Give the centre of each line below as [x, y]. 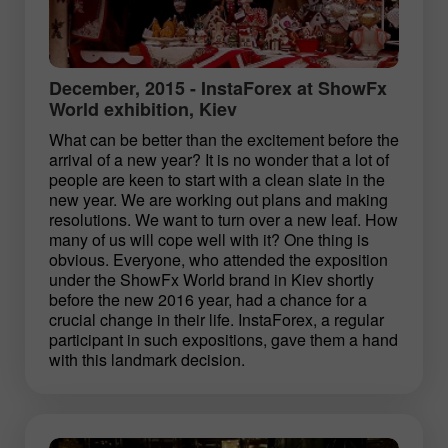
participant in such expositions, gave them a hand [223, 339]
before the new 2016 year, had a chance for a [208, 299]
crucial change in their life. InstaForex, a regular [216, 319]
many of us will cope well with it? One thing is [209, 239]
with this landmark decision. [147, 359]
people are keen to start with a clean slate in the [217, 179]
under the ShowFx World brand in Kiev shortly [211, 279]
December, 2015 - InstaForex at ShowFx [218, 87]
